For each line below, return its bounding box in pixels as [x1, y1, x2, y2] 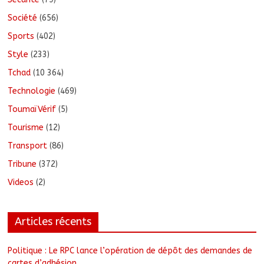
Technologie [8, 85, 56, 96]
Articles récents [15, 214, 92, 228]
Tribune [8, 159, 37, 169]
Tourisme [8, 122, 44, 133]
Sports [8, 31, 35, 41]
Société [8, 12, 38, 23]
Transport [8, 140, 48, 151]
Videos [8, 177, 34, 187]
